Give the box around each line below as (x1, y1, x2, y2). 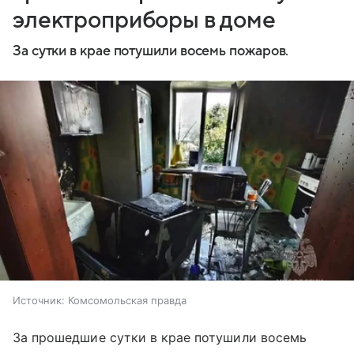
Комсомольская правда (68, 293, 186, 307)
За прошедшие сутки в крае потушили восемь (13, 329, 307, 345)
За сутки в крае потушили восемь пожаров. (13, 43, 289, 58)
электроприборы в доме (13, 7, 276, 33)
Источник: (13, 293, 65, 307)
